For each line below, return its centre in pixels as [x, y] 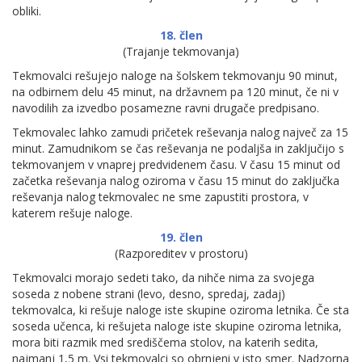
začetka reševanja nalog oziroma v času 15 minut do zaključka [176, 181]
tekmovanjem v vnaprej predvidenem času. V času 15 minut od [176, 164]
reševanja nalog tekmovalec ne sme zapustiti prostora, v [160, 197]
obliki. [27, 11]
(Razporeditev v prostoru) [181, 253]
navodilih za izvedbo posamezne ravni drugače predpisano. [166, 108]
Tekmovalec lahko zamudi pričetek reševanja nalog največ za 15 [180, 132]
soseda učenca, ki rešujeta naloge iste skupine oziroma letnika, [177, 326]
